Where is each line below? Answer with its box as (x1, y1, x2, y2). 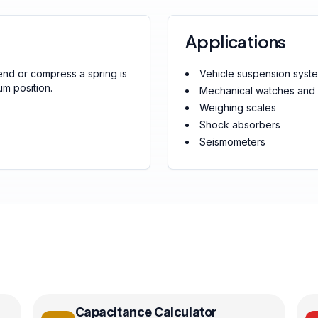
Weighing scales (199, 102, 276, 114)
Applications (185, 31, 286, 52)
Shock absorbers (199, 119, 280, 131)
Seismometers (199, 136, 265, 148)
